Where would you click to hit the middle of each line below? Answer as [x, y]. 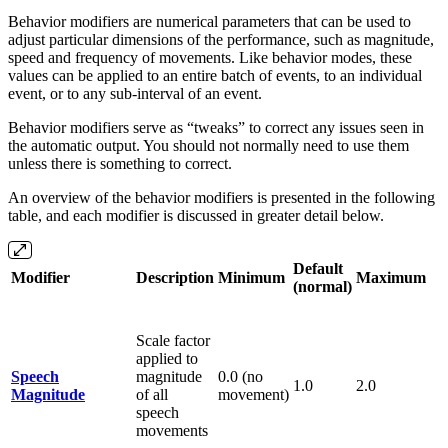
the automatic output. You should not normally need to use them [208, 145]
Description [175, 277]
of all [152, 394]
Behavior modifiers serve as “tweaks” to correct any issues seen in [216, 127]
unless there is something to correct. [120, 163]
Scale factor [173, 340]
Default [318, 268]
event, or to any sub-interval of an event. [135, 93]
